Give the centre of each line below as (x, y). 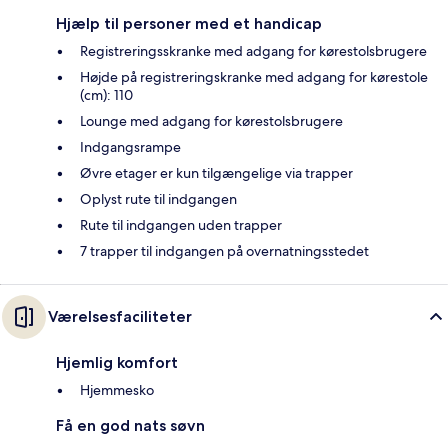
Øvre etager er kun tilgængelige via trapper (216, 173)
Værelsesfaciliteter (120, 317)
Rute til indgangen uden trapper (181, 225)
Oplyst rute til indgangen (158, 199)
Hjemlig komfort (117, 363)
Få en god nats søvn (130, 426)
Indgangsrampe (130, 147)
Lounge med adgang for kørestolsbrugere (211, 121)
